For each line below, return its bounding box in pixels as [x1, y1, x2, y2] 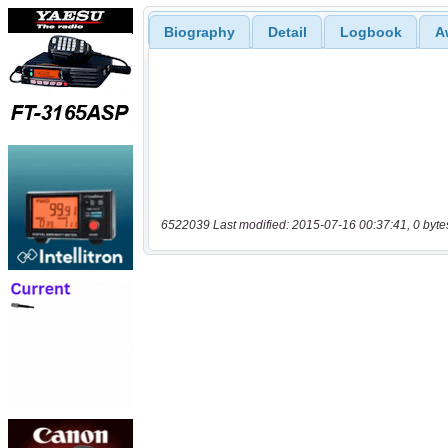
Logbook [339, 24, 402, 41]
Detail [267, 24, 307, 41]
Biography [163, 24, 235, 41]
